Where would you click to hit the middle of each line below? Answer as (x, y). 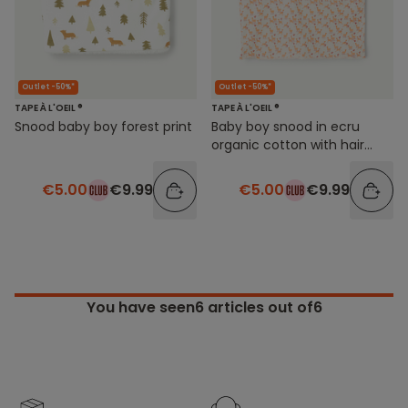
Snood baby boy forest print (103, 126)
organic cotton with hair (288, 144)
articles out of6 (263, 307)
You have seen (140, 307)
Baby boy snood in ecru (286, 126)
